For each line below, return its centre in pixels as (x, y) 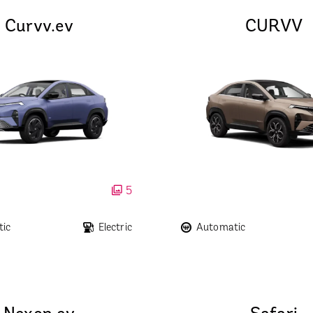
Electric (115, 228)
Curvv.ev (39, 27)
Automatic (221, 228)
